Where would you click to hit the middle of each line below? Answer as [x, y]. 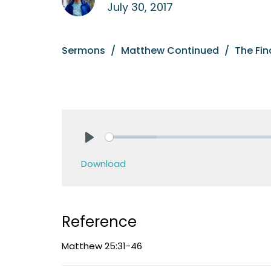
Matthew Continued [170, 50]
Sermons [83, 50]
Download [103, 163]
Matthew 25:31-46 [102, 246]
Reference [99, 221]
